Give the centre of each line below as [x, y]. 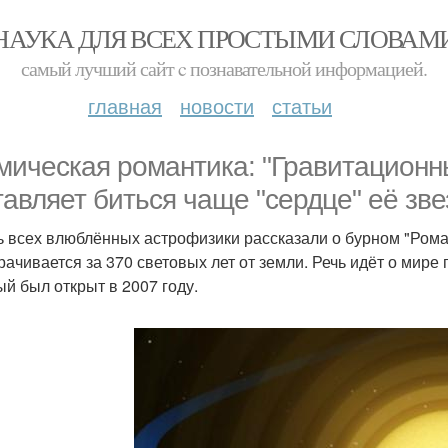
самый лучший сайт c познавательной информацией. [224, 68]
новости [217, 105]
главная [125, 105]
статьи [302, 105]
